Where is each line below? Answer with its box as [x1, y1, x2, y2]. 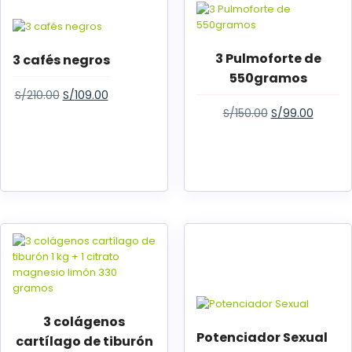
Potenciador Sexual [196, 328, 328, 346]
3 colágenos [43, 313, 125, 331]
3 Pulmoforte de [214, 49, 321, 68]
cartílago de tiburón [15, 332, 153, 350]
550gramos [229, 68, 307, 87]
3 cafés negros [13, 51, 110, 69]
